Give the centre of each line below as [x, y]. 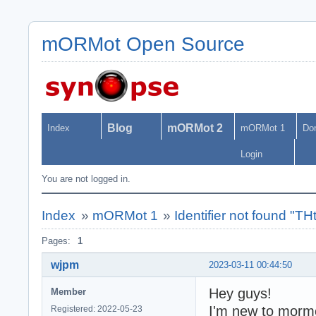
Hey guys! [240, 293]
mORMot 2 [195, 128]
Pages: [56, 241]
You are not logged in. [86, 179]
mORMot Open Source [143, 44]
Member [68, 291]
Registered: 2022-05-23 [97, 309]
